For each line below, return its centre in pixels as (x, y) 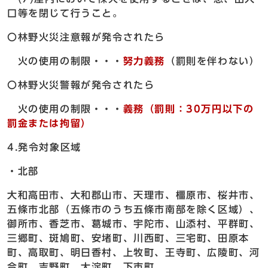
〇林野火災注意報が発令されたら (86, 37)
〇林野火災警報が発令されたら (81, 85)
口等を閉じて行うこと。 (65, 13)
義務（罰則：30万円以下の (188, 109)
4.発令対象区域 (44, 147)
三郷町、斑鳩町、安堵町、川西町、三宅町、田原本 (128, 238)
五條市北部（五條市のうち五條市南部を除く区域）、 (134, 210)
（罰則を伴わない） (213, 61)
